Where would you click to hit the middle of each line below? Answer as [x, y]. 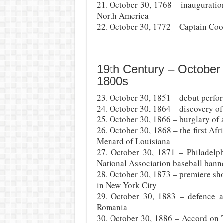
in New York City [126, 185]
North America [122, 16]
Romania [112, 207]
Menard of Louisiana [133, 141]
